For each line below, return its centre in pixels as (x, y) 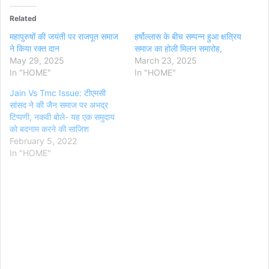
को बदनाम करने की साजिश (49, 129)
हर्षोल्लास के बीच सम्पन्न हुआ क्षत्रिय (188, 37)
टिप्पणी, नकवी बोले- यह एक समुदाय (62, 117)
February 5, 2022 (43, 141)
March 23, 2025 (166, 61)
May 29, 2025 (37, 61)
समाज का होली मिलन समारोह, (178, 49)
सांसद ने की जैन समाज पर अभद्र (59, 105)
